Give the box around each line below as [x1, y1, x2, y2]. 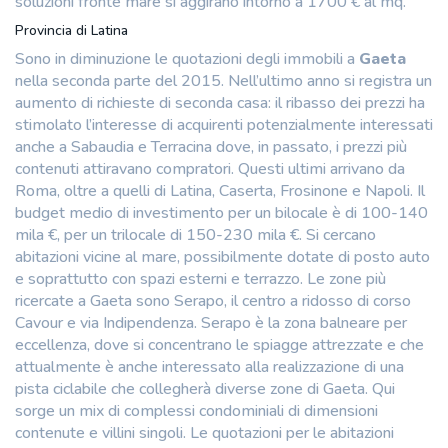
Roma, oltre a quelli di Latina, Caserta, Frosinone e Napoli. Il [15, 179, 425, 202]
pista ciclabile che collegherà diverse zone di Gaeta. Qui [15, 377, 395, 400]
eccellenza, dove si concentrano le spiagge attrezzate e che [15, 333, 424, 356]
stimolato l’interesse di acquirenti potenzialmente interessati [15, 113, 433, 136]
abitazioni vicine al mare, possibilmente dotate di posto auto [15, 245, 430, 268]
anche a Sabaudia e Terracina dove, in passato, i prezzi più [15, 135, 407, 158]
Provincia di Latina [15, 20, 128, 40]
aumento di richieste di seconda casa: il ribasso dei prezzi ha [15, 91, 425, 114]
